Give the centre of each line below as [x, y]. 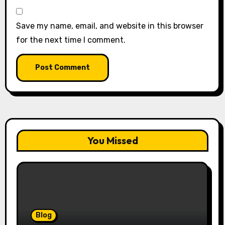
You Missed [113, 140]
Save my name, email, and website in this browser [109, 26]
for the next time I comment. [71, 40]
